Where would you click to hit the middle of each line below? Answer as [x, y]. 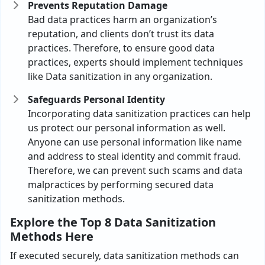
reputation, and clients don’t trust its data [121, 34]
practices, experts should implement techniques [135, 62]
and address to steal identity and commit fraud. [134, 156]
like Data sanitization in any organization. [120, 76]
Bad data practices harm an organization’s [122, 20]
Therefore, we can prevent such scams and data [135, 170]
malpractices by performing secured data [121, 185]
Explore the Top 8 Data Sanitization [113, 222]
